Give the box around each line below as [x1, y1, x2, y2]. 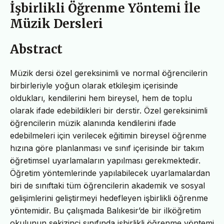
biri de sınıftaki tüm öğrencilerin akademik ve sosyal [10, 180, 205, 190]
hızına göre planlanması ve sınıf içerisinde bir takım [10, 142, 204, 153]
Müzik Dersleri [10, 15, 103, 31]
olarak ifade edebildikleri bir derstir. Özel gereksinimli [10, 105, 207, 115]
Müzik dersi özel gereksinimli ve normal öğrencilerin [10, 67, 207, 78]
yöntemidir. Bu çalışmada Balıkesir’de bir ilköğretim [10, 205, 201, 215]
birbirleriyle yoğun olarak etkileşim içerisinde [10, 80, 178, 90]
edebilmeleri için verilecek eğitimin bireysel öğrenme [10, 130, 206, 140]
